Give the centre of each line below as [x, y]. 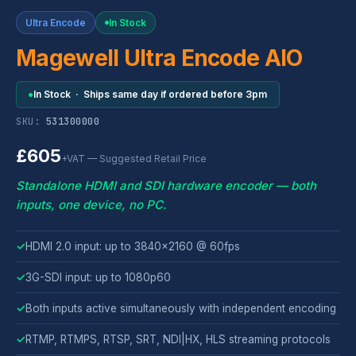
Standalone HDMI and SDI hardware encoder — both [166, 185]
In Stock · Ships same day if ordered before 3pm [151, 95]
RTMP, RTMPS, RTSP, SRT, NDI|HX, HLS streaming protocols [178, 339]
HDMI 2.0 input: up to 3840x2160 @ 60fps [133, 246]
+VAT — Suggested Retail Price [134, 158]
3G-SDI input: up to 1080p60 [98, 277]
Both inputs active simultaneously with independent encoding [181, 308]
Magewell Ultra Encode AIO [159, 58]
